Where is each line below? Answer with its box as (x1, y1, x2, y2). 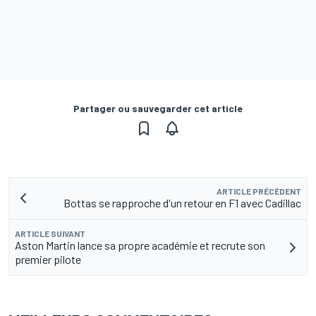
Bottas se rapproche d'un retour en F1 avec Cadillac (63, 195, 301, 209)
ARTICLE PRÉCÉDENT (217, 186, 301, 196)
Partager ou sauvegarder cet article (73, 102, 243, 114)
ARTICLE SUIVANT (15, 228, 85, 238)
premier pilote (15, 252, 81, 266)
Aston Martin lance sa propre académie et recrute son (15, 238, 265, 252)
